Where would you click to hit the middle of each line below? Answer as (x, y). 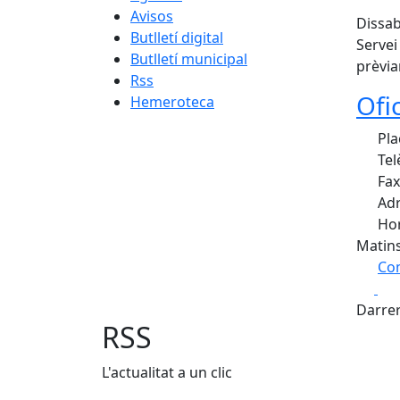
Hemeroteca (172, 102)
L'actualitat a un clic (167, 372)
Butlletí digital (177, 37)
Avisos (152, 16)
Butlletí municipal (189, 59)
